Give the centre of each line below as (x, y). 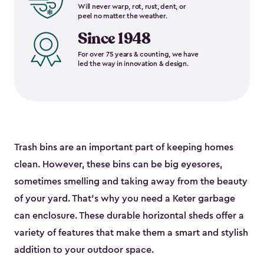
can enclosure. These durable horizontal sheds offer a (129, 216)
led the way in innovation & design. (133, 64)
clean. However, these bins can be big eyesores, (118, 165)
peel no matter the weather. (123, 16)
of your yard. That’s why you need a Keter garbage (125, 199)
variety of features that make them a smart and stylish (131, 233)
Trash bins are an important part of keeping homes (124, 148)
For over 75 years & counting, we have (138, 55)
